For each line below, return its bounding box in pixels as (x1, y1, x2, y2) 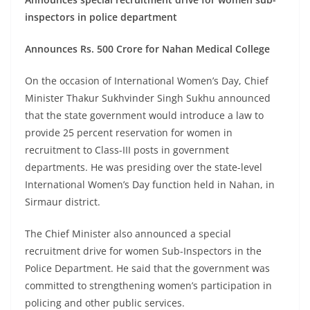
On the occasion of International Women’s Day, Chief (25, 74, 268, 88)
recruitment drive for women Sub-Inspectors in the (25, 244, 262, 258)
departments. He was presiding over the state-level (25, 161, 262, 174)
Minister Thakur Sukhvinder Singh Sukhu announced (25, 91, 271, 105)
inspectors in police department (25, 10, 177, 24)
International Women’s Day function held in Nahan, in (25, 178, 275, 192)
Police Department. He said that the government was (25, 262, 270, 275)
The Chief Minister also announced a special (25, 227, 231, 241)
